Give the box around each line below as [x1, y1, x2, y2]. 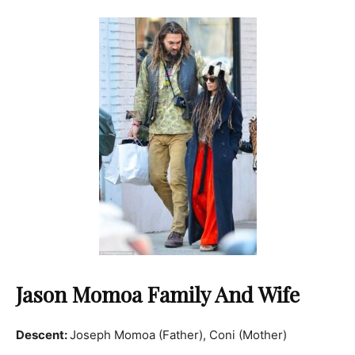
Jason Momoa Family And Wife [16, 280, 300, 309]
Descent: [16, 327, 70, 343]
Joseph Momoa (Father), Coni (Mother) [70, 327, 287, 343]
